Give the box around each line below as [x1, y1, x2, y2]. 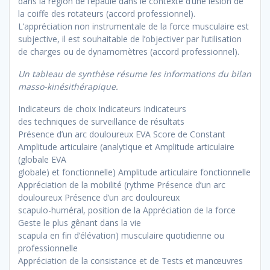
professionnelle [18, 242, 78, 254]
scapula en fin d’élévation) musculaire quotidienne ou [18, 230, 224, 242]
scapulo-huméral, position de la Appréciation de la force [18, 204, 236, 216]
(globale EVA [18, 154, 66, 166]
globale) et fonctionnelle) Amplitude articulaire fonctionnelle [18, 166, 251, 178]
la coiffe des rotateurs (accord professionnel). [18, 8, 195, 20]
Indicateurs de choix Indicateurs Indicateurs [18, 103, 186, 115]
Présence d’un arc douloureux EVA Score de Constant [18, 128, 225, 140]
